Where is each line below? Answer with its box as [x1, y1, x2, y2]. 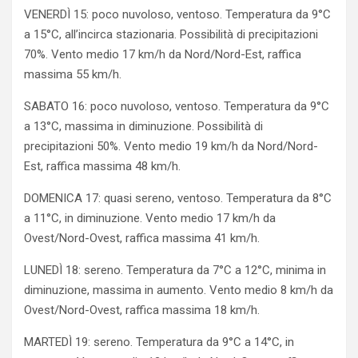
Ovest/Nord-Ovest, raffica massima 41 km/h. [24, 230, 266, 245]
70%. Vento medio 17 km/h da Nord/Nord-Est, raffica [24, 46, 301, 62]
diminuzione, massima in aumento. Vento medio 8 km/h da [24, 282, 333, 297]
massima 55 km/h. [24, 66, 128, 82]
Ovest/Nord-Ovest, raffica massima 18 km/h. [24, 302, 266, 317]
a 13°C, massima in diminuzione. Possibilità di [24, 118, 263, 133]
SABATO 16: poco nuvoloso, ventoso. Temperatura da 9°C [24, 98, 329, 113]
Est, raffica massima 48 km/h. [24, 158, 187, 173]
